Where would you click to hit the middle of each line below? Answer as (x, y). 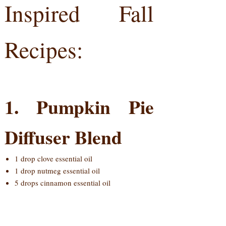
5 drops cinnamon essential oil (62, 183)
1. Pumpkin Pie (79, 107)
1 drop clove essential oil (53, 159)
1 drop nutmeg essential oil (57, 171)
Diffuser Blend (63, 137)
